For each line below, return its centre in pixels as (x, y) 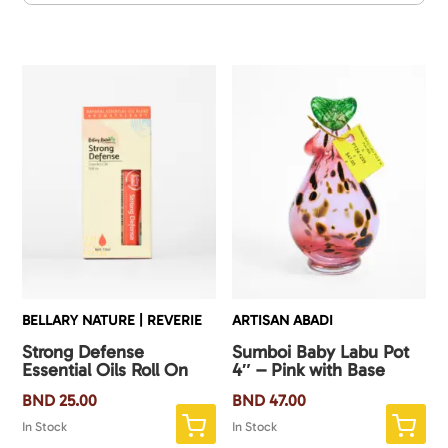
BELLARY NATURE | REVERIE (112, 321)
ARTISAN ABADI (283, 321)
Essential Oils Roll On (105, 370)
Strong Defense (83, 352)
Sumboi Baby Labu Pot (321, 352)
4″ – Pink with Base (309, 370)
